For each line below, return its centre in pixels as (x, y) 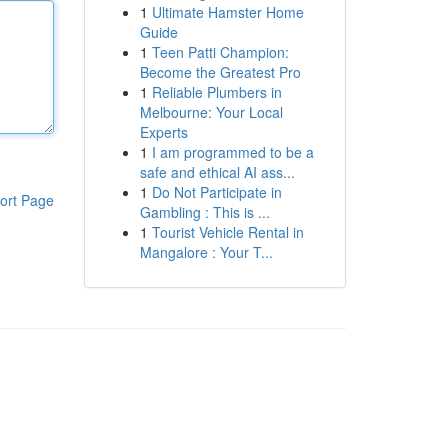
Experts (163, 132)
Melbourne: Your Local (211, 112)
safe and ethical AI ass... (217, 172)
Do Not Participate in (216, 192)
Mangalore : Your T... (206, 252)
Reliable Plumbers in (216, 92)
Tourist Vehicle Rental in (227, 232)
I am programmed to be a (232, 152)
